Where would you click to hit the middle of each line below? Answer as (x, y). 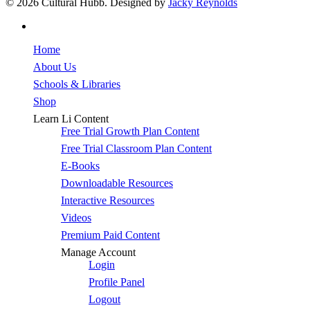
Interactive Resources (108, 200)
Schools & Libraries (77, 84)
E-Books (80, 166)
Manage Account (98, 252)
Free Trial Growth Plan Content (130, 131)
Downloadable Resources (117, 183)
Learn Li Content (71, 119)
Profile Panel (117, 282)
